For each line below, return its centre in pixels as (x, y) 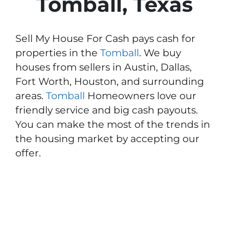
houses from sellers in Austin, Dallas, (104, 67)
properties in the (58, 53)
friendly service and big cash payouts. (107, 110)
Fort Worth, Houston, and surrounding (110, 82)
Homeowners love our (141, 96)
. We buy (160, 53)
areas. (31, 96)
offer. (28, 153)
